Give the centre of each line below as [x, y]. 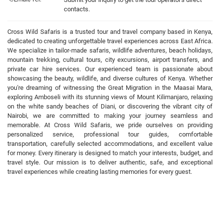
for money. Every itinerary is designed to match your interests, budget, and [110, 153]
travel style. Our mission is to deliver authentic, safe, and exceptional [110, 162]
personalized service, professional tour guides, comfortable [110, 134]
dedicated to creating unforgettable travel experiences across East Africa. [110, 41]
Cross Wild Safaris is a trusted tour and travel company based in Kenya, [110, 32]
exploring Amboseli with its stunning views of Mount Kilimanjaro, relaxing [110, 97]
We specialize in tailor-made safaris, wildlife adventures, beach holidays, [110, 50]
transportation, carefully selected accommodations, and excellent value [110, 144]
